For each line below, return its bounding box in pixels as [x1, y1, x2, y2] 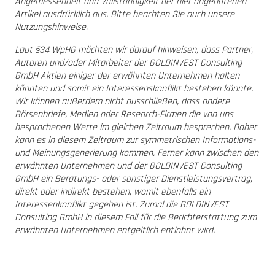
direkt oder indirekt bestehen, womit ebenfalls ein [15, 185, 211, 198]
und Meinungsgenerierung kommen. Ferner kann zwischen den [15, 146, 258, 160]
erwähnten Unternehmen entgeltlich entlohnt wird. [15, 223, 215, 237]
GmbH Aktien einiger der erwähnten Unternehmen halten [15, 69, 239, 82]
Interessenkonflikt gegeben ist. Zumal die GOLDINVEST [15, 198, 228, 211]
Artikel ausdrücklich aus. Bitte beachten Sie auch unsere [15, 7, 234, 21]
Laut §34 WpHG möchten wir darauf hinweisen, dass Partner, [15, 43, 253, 56]
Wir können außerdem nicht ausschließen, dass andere [15, 95, 230, 108]
